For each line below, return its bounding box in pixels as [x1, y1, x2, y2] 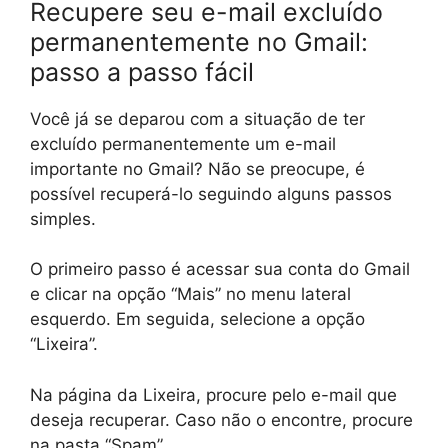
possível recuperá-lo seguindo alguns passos [30, 183, 392, 204]
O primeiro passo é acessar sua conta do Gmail [30, 259, 410, 280]
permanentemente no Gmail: [30, 26, 368, 57]
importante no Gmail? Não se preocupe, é [30, 158, 365, 179]
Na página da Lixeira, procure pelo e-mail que [30, 384, 397, 405]
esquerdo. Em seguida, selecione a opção [30, 309, 365, 330]
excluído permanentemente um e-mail [30, 133, 336, 154]
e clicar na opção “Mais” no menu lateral [30, 284, 351, 305]
